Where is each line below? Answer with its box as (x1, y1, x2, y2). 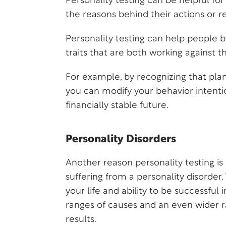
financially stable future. (66, 101, 168, 110)
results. (66, 215, 96, 224)
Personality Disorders (66, 135, 176, 144)
